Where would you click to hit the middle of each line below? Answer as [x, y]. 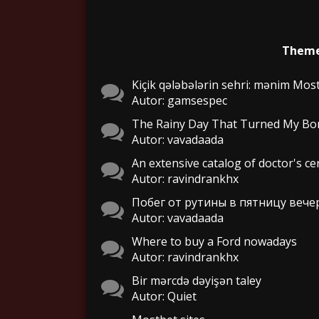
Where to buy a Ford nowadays [214, 241]
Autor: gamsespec [179, 100]
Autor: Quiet [164, 296]
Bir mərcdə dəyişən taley [197, 281]
